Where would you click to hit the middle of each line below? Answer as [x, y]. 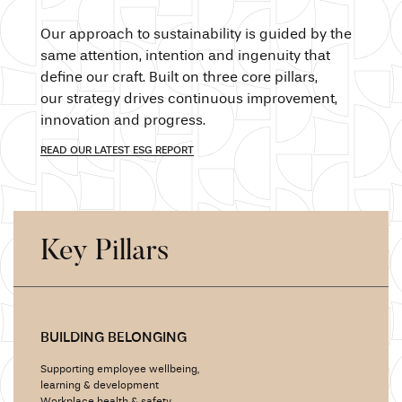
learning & [66, 386]
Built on [174, 79]
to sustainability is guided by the [243, 35]
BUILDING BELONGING [114, 339]
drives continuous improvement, [229, 100]
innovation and [90, 122]
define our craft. [95, 79]
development [125, 386]
